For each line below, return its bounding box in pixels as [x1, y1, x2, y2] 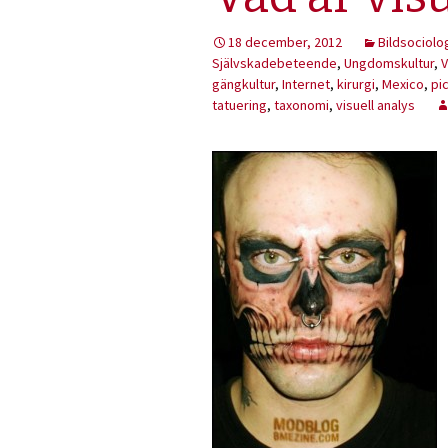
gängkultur [212, 75, 275, 93]
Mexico [382, 75, 424, 93]
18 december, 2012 [228, 33, 342, 51]
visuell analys [336, 96, 415, 114]
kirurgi [337, 75, 375, 93]
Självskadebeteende [212, 54, 337, 72]
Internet [282, 75, 330, 93]
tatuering [212, 96, 267, 114]
